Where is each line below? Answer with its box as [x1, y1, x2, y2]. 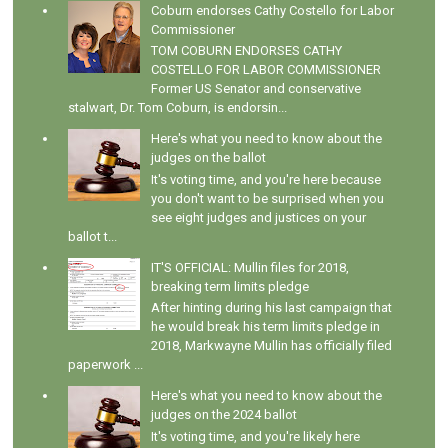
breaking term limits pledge [150, 278, 309, 294]
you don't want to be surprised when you [150, 190, 384, 206]
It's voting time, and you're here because [150, 171, 381, 187]
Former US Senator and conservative [150, 81, 361, 97]
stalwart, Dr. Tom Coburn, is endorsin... [68, 100, 288, 116]
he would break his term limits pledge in [150, 319, 380, 335]
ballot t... [68, 228, 118, 244]
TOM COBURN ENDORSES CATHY [150, 43, 342, 59]
